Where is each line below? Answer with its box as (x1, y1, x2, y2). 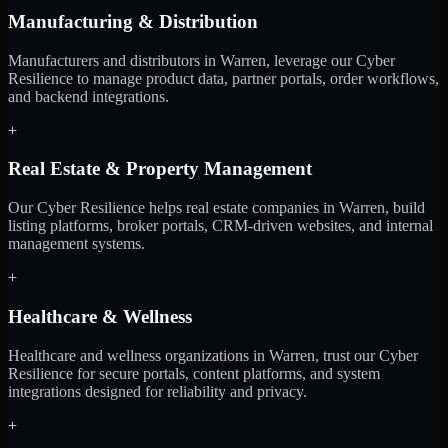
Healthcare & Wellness (8, 305, 192, 327)
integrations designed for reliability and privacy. (8, 382, 307, 400)
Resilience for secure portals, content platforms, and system (8, 364, 380, 382)
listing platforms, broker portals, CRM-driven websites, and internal (8, 217, 433, 235)
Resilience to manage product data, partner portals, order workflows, (8, 69, 439, 87)
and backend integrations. (8, 87, 169, 105)
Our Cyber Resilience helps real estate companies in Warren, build (8, 199, 425, 217)
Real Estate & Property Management (8, 158, 312, 180)
